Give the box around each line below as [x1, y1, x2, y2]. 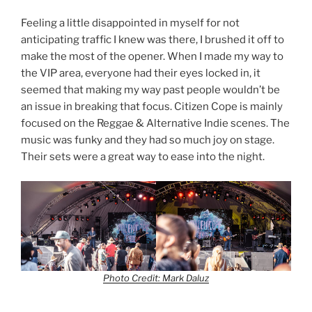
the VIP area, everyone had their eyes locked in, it [21, 67, 260, 80]
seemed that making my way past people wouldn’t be [21, 84, 280, 97]
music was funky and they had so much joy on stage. [21, 134, 274, 147]
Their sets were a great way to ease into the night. [21, 150, 267, 164]
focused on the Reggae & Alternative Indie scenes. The [21, 117, 290, 130]
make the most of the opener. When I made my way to [21, 50, 283, 63]
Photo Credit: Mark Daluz [103, 272, 209, 284]
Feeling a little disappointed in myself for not [21, 17, 240, 30]
